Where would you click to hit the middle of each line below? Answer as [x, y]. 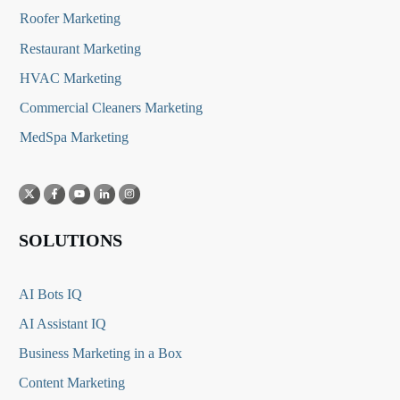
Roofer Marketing [70, 18]
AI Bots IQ [50, 295]
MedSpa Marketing [74, 137]
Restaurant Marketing [80, 48]
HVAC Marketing [71, 78]
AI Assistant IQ [62, 324]
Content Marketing [72, 383]
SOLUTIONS [71, 241]
